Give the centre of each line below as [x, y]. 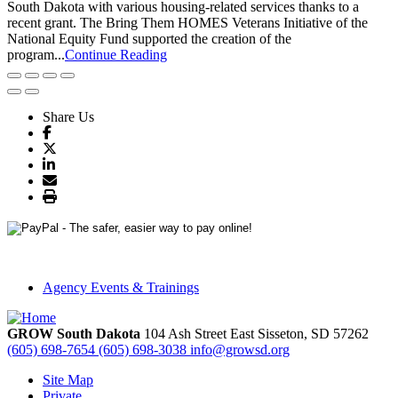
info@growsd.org [240, 350]
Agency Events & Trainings [121, 287]
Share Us [68, 117]
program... [36, 55]
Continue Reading [116, 55]
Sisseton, [284, 334]
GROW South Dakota [74, 334]
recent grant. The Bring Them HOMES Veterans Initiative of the [187, 23]
